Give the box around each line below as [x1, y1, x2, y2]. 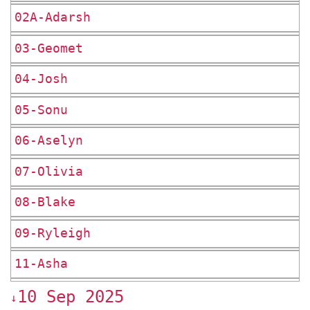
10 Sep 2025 [17, 286, 124, 307]
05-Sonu [15, 102, 68, 117]
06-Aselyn [15, 134, 83, 148]
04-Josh [15, 72, 68, 86]
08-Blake [15, 195, 75, 210]
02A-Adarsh [15, 10, 91, 25]
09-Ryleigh [15, 226, 91, 240]
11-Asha [15, 257, 68, 271]
